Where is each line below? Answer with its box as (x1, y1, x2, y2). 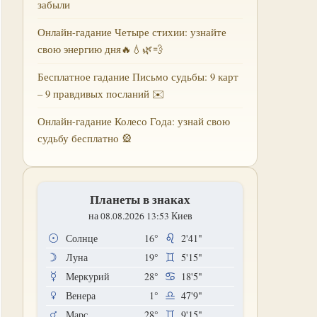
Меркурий (66, 270, 110, 283)
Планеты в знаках (90, 190, 190, 208)
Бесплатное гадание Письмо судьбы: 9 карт (38, 70, 238, 83)
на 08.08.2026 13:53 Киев (88, 209, 192, 222)
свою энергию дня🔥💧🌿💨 (38, 42, 163, 56)
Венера (66, 289, 96, 302)
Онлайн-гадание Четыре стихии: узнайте (38, 25, 226, 39)
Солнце (66, 231, 98, 245)
